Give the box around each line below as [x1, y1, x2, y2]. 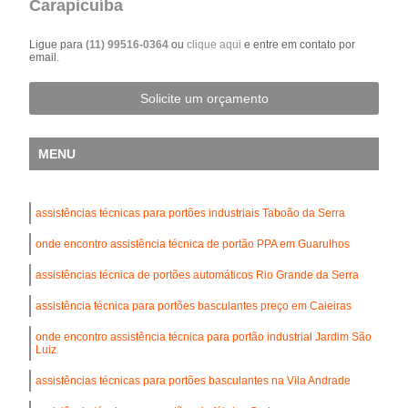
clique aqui [187, 37, 242, 51]
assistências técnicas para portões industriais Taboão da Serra [36, 206, 346, 219]
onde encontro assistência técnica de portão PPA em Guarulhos [36, 237, 351, 250]
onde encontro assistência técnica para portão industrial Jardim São [36, 330, 372, 343]
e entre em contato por [241, 37, 356, 51]
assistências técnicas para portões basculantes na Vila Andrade [36, 373, 352, 387]
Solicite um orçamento [139, 90, 269, 106]
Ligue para [29, 37, 87, 51]
